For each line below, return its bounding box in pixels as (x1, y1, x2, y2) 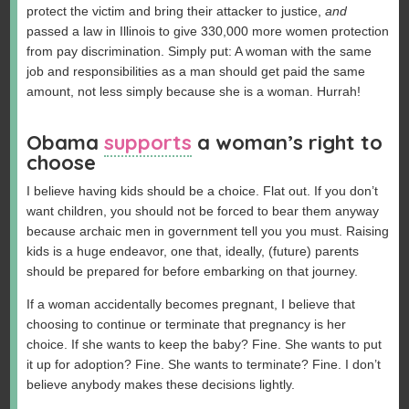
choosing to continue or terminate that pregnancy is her (26, 317, 347, 332)
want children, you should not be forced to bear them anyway (26, 204, 380, 219)
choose (26, 149, 97, 175)
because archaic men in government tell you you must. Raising (26, 224, 390, 239)
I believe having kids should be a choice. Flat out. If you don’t (26, 184, 379, 199)
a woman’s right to (192, 129, 383, 155)
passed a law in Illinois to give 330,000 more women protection (26, 23, 390, 38)
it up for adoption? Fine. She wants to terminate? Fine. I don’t (26, 357, 382, 372)
